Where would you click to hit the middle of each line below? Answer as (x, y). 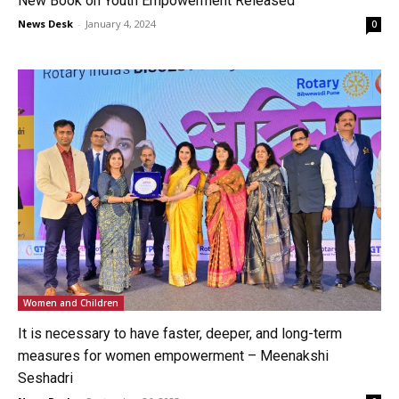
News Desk (45, 23)
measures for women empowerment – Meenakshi (173, 356)
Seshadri (45, 379)
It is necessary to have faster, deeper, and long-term (180, 334)
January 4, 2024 (121, 23)
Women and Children (71, 303)
